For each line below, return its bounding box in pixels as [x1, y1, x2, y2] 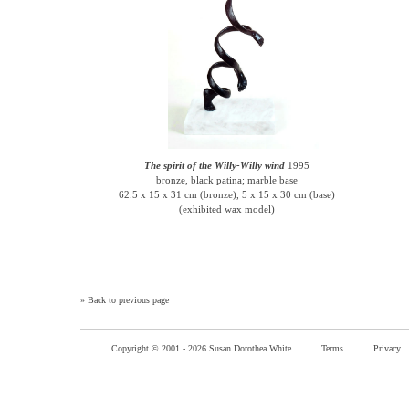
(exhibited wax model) [178, 204, 275, 215]
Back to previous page [88, 295, 169, 305]
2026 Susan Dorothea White [188, 343, 294, 353]
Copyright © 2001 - [111, 343, 188, 353]
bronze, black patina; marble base [155, 174, 298, 185]
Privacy [373, 343, 401, 353]
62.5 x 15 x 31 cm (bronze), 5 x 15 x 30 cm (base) [118, 189, 335, 200]
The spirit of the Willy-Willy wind [143, 160, 285, 171]
